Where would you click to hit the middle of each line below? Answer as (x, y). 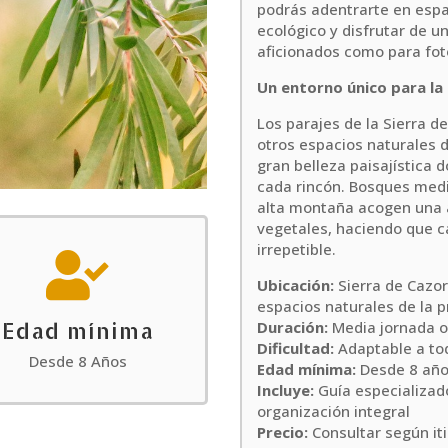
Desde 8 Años (77, 361)
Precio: (283, 431)
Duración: (293, 326)
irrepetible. (297, 248)
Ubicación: (296, 284)
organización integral (334, 410)
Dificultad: (296, 347)
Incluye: (286, 389)
